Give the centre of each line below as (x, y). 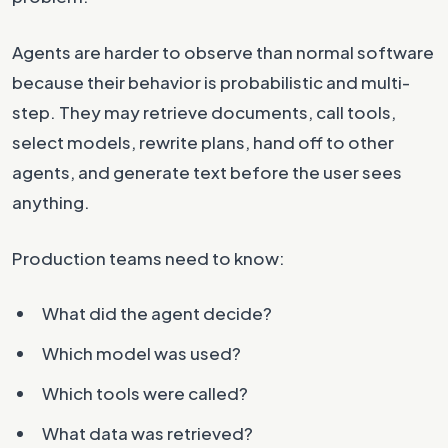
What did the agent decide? (157, 313)
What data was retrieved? (147, 433)
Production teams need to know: (148, 258)
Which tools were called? (145, 393)
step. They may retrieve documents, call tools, (204, 112)
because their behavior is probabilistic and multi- (211, 82)
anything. (51, 202)
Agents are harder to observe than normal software (223, 52)
